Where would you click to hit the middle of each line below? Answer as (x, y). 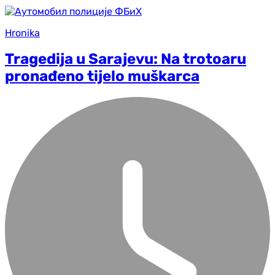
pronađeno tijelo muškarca (102, 76)
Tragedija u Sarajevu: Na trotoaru (126, 59)
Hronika (22, 33)
